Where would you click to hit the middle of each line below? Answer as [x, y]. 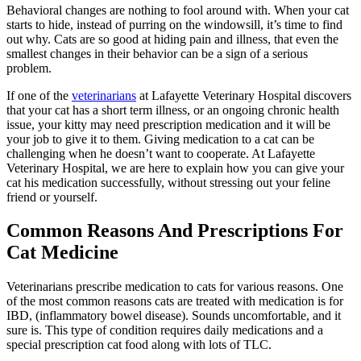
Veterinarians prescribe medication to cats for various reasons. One [175, 287]
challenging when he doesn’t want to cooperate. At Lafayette [161, 153]
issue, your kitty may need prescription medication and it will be [168, 124]
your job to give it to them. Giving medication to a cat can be [160, 139]
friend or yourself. [52, 197]
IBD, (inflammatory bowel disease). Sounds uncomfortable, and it [174, 316]
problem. [29, 68]
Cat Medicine [62, 253]
